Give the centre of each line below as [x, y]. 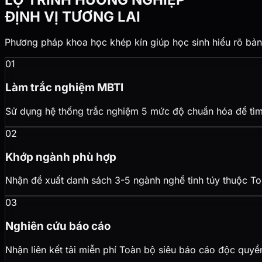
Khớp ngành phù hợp [61, 157]
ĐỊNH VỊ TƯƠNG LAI [73, 16]
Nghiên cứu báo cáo [58, 226]
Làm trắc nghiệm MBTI [64, 88]
